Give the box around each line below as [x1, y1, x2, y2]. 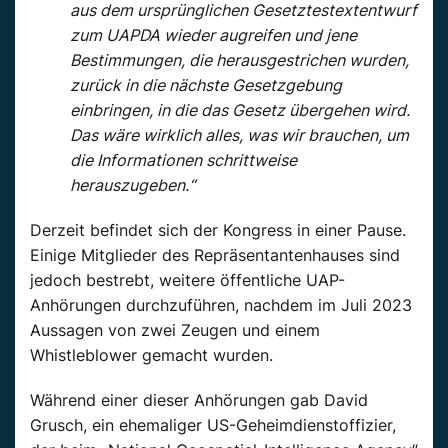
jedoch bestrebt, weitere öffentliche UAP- [30, 269, 345, 290]
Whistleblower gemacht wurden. [30, 344, 273, 365]
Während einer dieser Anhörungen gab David [30, 389, 368, 410]
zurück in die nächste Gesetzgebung [70, 74, 342, 95]
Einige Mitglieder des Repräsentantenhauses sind [30, 244, 400, 265]
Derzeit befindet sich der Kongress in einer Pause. [30, 219, 406, 240]
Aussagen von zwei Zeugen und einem [30, 319, 320, 340]
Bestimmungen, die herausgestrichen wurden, [70, 49, 409, 70]
